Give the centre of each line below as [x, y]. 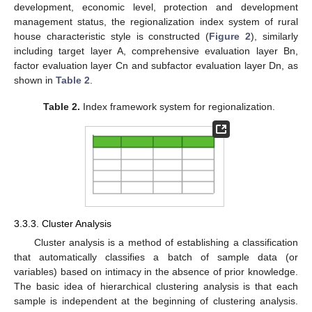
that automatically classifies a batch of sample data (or [156, 257]
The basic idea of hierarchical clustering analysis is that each [156, 287]
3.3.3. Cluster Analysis [63, 223]
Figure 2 [230, 36]
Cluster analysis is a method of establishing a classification [166, 243]
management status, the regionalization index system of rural [156, 21]
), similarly [275, 36]
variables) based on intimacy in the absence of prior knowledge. [156, 272]
